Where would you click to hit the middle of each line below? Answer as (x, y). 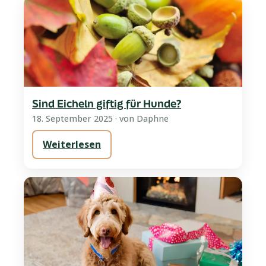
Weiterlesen (72, 144)
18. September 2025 (72, 118)
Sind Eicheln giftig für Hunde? (107, 103)
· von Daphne (141, 118)
